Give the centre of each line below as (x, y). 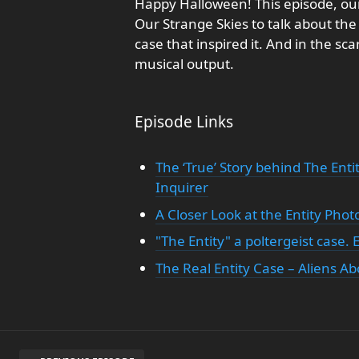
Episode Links (184, 122)
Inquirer (182, 187)
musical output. (184, 64)
